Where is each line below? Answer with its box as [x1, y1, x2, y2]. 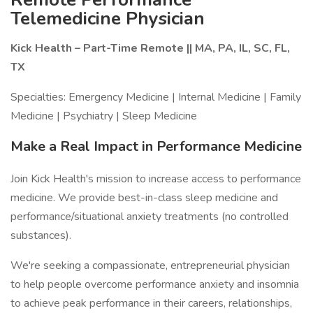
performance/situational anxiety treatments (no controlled [10, 209, 289, 224]
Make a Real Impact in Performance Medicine [10, 137, 302, 156]
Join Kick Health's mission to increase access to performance [10, 171, 301, 187]
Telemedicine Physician [10, 6, 205, 31]
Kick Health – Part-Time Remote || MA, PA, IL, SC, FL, [10, 41, 290, 56]
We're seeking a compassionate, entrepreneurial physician [10, 258, 290, 273]
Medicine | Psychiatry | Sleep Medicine [10, 108, 197, 124]
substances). [10, 228, 71, 243]
